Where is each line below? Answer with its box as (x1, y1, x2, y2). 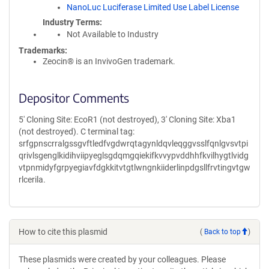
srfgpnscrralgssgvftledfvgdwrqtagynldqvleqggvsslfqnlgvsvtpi (19, 139, 248, 148)
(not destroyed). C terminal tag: (19, 127, 134, 136)
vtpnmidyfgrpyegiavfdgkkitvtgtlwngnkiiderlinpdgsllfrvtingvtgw (19, 163, 250, 172)
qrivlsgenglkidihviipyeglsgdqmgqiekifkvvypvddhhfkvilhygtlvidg (19, 151, 249, 160)
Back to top (204, 227, 241, 236)
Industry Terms (43, 17, 100, 27)
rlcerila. (19, 175, 46, 184)
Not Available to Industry (67, 29, 159, 39)
